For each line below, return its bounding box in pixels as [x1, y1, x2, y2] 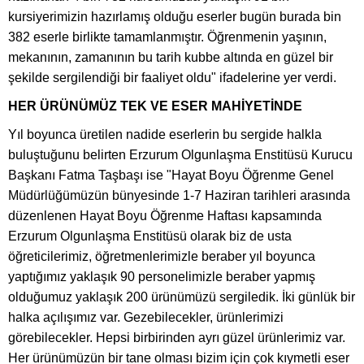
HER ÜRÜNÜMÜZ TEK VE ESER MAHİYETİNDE [8, 99, 302, 113]
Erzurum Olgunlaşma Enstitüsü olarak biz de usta [8, 229, 292, 243]
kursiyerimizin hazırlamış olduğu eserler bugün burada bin [8, 10, 341, 24]
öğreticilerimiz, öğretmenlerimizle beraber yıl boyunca [8, 249, 315, 263]
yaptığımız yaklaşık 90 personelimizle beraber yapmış [8, 270, 315, 284]
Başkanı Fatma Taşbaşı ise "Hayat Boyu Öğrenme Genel [8, 168, 334, 182]
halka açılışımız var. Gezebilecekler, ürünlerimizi [8, 310, 284, 324]
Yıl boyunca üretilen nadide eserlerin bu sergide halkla [8, 128, 322, 141]
